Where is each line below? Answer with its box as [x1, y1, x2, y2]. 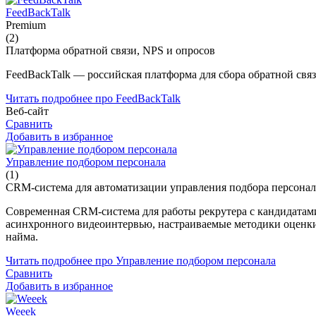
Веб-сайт [6, 104, 49, 117]
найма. [6, 230, 38, 243]
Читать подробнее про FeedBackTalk [6, 92, 181, 104]
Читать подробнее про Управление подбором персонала [6, 254, 276, 267]
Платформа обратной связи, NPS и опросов [6, 44, 215, 56]
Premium [6, 18, 46, 31]
